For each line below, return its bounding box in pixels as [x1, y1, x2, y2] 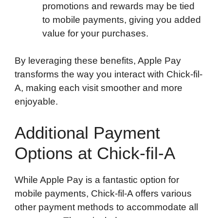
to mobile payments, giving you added [42, 14, 201, 25]
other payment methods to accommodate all [15, 201, 198, 212]
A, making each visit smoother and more [15, 83, 182, 93]
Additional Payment [15, 123, 160, 142]
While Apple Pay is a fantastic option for [15, 174, 179, 185]
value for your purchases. [42, 28, 148, 38]
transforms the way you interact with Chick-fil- [15, 69, 202, 80]
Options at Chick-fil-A [15, 143, 175, 163]
